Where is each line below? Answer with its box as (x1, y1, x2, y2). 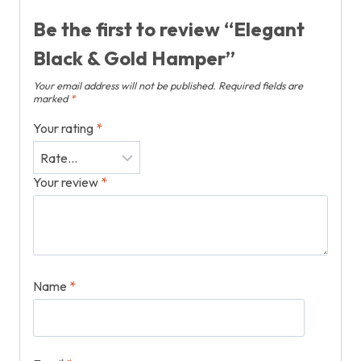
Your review (33, 173, 101, 190)
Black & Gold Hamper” (33, 45, 235, 70)
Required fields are (218, 78, 303, 92)
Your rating (33, 119, 96, 136)
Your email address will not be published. (33, 78, 216, 92)
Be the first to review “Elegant (33, 16, 305, 41)
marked (33, 91, 70, 105)
